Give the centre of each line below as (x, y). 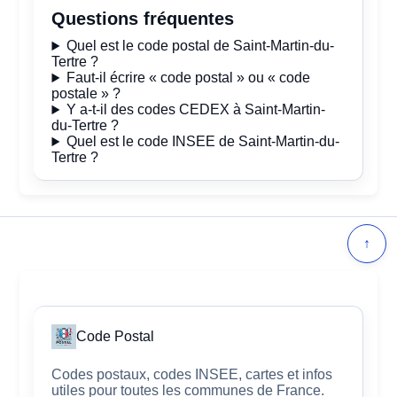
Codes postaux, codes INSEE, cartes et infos (192, 375)
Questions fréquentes (143, 19)
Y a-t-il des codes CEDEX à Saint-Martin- (196, 110)
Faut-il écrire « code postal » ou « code (189, 78)
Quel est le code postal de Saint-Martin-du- (201, 46)
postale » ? (86, 94)
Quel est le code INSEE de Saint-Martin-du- (203, 142)
